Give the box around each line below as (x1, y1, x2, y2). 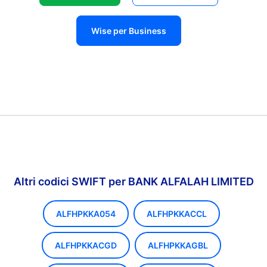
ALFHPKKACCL (146, 209, 207, 219)
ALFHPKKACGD (54, 240, 117, 250)
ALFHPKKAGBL (147, 240, 208, 250)
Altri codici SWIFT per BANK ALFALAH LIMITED (13, 175, 254, 188)
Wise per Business (91, 26, 166, 36)
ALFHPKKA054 (55, 209, 116, 219)
